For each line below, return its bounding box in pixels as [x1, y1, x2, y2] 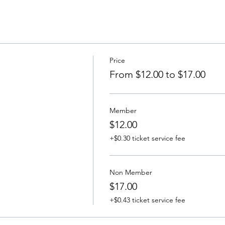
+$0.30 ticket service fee [109, 134, 185, 143]
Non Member [109, 168, 152, 177]
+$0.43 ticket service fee [109, 195, 185, 204]
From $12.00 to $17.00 [109, 68, 205, 80]
